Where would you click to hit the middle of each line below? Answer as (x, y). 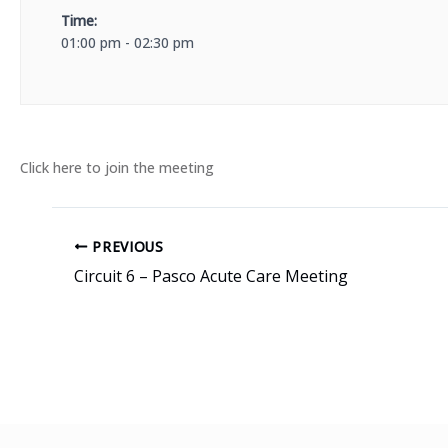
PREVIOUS (125, 246)
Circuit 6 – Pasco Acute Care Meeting (211, 275)
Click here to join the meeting (117, 167)
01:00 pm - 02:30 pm (127, 42)
